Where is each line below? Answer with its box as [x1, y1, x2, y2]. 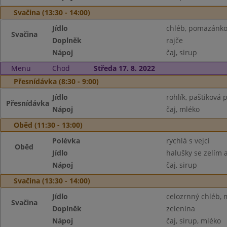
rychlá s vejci [166, 136, 210, 145]
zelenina [166, 204, 195, 213]
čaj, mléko [166, 104, 200, 114]
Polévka [52, 136, 81, 145]
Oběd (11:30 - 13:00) [14, 120, 83, 130]
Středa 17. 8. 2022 [93, 63, 155, 73]
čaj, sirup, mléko [166, 216, 221, 225]
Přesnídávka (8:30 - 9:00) [14, 77, 99, 86]
